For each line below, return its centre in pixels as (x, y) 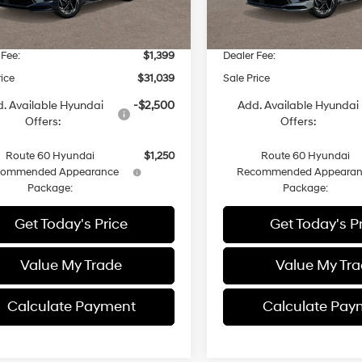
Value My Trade (71, 265)
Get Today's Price (71, 224)
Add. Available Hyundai (298, 105)
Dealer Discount (261, 33)
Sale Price (247, 78)
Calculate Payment (71, 306)
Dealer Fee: (250, 55)
